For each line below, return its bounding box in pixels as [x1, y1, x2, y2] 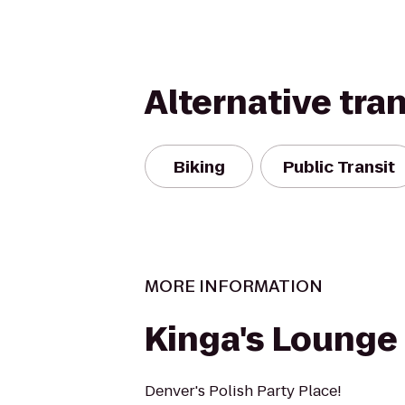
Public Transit [283, 155, 395, 178]
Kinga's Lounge [145, 316, 398, 363]
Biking [173, 155, 225, 178]
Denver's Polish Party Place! [145, 381, 342, 401]
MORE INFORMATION [145, 275, 323, 297]
